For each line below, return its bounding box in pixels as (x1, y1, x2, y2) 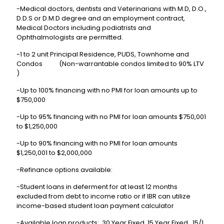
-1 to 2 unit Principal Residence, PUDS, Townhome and (16, 49, 189, 59)
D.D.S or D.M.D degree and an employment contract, (16, 13, 185, 23)
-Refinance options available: (16, 165, 112, 175)
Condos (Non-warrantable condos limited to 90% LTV (16, 59, 204, 69)
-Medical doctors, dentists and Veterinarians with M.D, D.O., (16, 4, 206, 14)
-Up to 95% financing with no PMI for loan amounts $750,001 (16, 112, 206, 122)
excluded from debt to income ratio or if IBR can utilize (16, 191, 190, 201)
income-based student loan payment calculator (16, 201, 174, 211)
